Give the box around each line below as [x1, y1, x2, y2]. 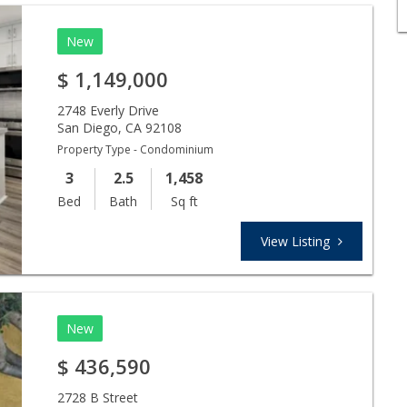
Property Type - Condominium [57, 141, 214, 157]
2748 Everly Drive [57, 101, 160, 119]
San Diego [57, 118, 119, 136]
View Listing [261, 232, 333, 250]
